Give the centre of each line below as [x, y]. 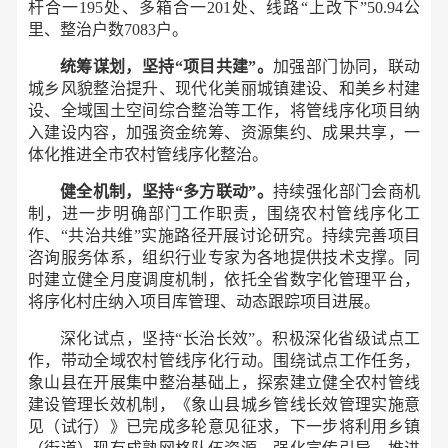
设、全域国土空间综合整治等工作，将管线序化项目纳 [224, 110]
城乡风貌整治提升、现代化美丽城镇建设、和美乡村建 [224, 88]
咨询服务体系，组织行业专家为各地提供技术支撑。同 [224, 257]
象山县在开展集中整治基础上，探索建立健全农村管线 [224, 382]
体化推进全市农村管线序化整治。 [148, 154]
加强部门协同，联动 [347, 66]
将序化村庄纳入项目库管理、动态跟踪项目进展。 [204, 301]
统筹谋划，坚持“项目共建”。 [167, 66]
